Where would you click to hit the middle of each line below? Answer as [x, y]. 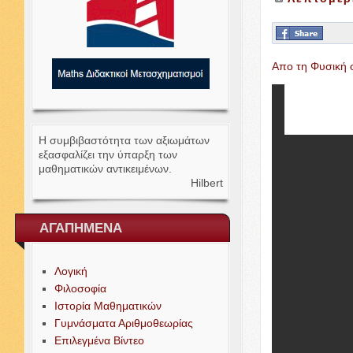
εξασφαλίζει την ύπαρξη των [108, 154]
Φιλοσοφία [80, 288]
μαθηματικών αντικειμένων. [105, 169]
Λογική [71, 271]
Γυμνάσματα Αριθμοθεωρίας [123, 323]
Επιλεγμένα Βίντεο [99, 340]
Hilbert [206, 183]
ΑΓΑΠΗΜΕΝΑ [81, 228]
